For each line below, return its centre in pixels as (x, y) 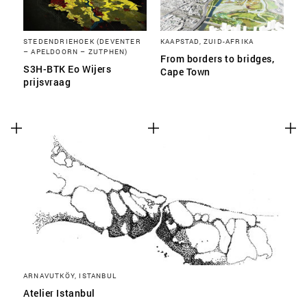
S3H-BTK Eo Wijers (67, 69)
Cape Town (186, 72)
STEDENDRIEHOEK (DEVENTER (82, 41)
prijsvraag (47, 82)
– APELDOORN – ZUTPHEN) (76, 51)
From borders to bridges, (218, 59)
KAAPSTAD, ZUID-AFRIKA (207, 41)
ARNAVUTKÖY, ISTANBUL (70, 275)
